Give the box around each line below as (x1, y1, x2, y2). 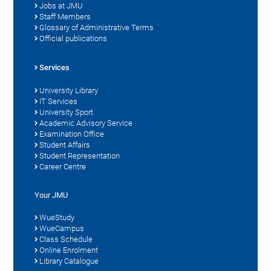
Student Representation (39, 151, 120, 160)
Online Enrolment (39, 245, 99, 255)
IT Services (39, 96, 78, 106)
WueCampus (39, 223, 85, 233)
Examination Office (39, 129, 105, 139)
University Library (39, 85, 99, 95)
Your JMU (34, 190, 68, 200)
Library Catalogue (39, 256, 99, 266)
